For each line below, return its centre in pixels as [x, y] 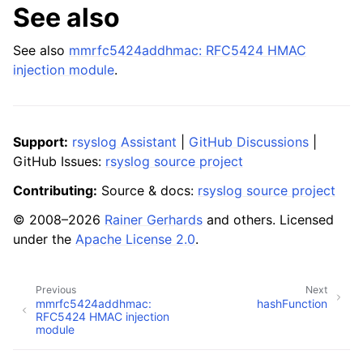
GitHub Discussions [249, 142]
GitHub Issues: [59, 161]
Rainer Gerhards [154, 220]
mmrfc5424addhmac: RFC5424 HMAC [188, 50]
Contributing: [55, 190]
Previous [56, 290]
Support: [41, 142]
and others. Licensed [268, 220]
